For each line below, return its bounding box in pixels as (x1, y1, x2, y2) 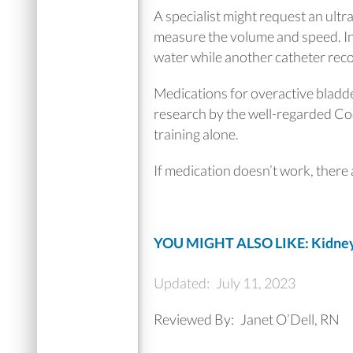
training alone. (154, 125, 239, 143)
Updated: (154, 274, 214, 292)
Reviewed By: (154, 310, 239, 328)
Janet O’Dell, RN (240, 310, 340, 328)
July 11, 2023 (216, 274, 295, 292)
